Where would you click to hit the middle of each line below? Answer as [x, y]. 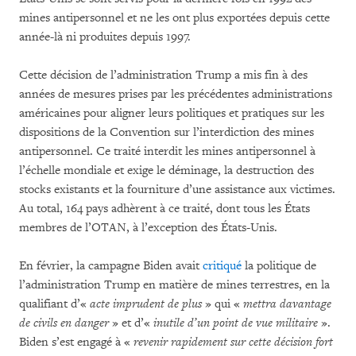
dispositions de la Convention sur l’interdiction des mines [166, 132]
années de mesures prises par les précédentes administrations [176, 94]
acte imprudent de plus [147, 304]
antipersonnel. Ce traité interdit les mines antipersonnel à [167, 151]
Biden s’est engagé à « [76, 342]
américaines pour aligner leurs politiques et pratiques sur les [172, 113]
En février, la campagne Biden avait [111, 265]
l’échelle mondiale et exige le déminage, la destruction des [166, 170]
